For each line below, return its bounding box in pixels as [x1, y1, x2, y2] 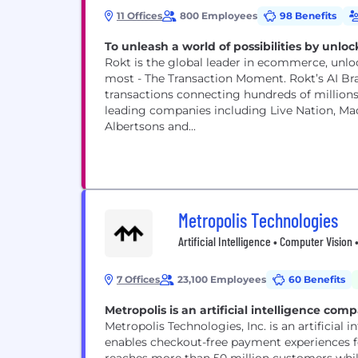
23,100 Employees [177, 273, 266, 285]
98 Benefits [280, 10, 336, 22]
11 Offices [117, 10, 162, 22]
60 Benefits [288, 273, 345, 285]
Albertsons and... [105, 119, 196, 133]
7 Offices [117, 273, 160, 285]
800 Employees [180, 10, 257, 22]
